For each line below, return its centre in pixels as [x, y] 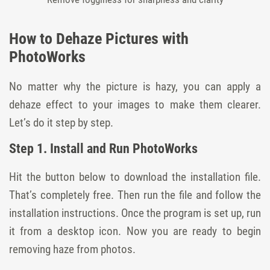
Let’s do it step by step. [61, 123]
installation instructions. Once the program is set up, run [135, 213]
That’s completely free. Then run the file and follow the [135, 195]
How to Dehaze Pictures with [99, 39]
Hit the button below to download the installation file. [135, 177]
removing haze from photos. [72, 249]
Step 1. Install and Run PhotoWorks [103, 149]
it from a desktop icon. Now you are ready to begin [135, 231]
